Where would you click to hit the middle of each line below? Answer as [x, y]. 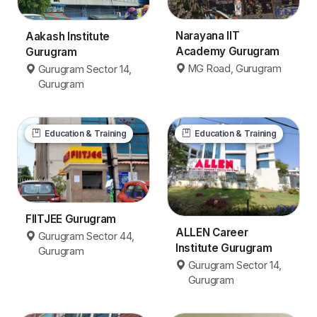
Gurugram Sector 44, [86, 236]
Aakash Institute [68, 36]
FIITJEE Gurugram [71, 219]
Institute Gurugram [224, 248]
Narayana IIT [208, 36]
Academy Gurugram [228, 52]
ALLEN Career [212, 233]
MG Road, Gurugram [235, 69]
